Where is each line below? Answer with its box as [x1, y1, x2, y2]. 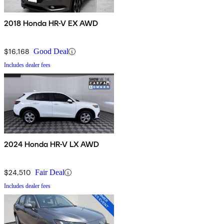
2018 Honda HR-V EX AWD [4, 18, 99, 28]
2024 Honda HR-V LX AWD [4, 139, 100, 149]
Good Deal [33, 47, 68, 56]
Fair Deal [35, 168, 64, 177]
